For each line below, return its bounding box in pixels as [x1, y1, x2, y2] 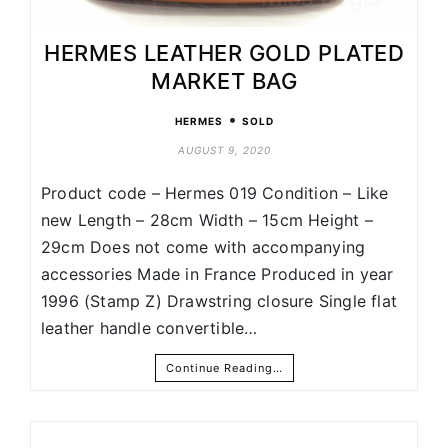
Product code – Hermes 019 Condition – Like [41, 183, 389, 204]
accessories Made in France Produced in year [41, 264, 394, 285]
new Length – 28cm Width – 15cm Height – [41, 210, 373, 231]
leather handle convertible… [41, 318, 258, 339]
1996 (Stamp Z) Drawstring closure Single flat [41, 291, 398, 312]
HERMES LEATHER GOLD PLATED [44, 40, 404, 67]
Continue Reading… [165, 361, 283, 376]
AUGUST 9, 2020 [177, 144, 271, 157]
